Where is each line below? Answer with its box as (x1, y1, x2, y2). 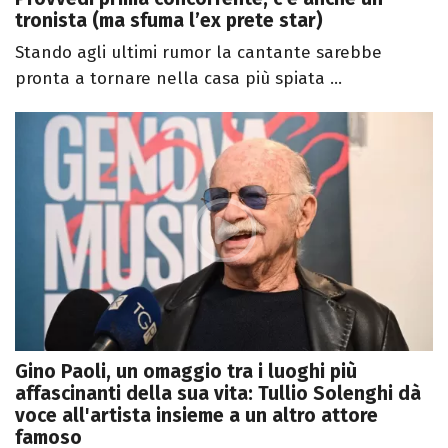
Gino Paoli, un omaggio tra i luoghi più (15, 359, 357, 383)
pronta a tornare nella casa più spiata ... (15, 68, 342, 90)
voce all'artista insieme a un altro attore (15, 403, 378, 427)
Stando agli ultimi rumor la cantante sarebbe (15, 42, 382, 64)
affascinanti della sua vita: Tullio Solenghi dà (15, 381, 421, 405)
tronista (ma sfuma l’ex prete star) (15, 9, 323, 33)
